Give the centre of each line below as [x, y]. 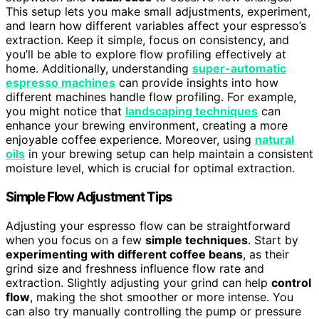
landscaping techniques [192, 111]
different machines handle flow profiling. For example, [151, 97]
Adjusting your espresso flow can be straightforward [148, 225]
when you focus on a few [75, 240]
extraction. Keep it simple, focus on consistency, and [147, 40]
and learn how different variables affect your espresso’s [156, 26]
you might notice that [66, 111]
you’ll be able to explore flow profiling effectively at [146, 54]
